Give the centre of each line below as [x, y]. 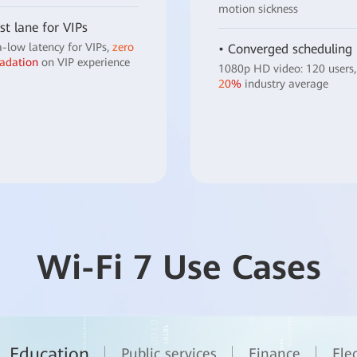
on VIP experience [84, 62]
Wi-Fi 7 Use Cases [178, 268]
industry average [285, 83]
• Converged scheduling [285, 49]
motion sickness [258, 8]
